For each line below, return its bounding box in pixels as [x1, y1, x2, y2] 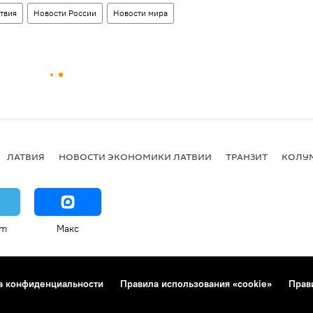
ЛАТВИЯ [7, 150, 45, 163]
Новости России [34, 8, 96, 18]
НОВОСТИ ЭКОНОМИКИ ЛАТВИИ [59, 150, 212, 163]
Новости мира [113, 8, 168, 18]
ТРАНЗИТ [226, 150, 268, 163]
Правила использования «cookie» [120, 277, 272, 290]
